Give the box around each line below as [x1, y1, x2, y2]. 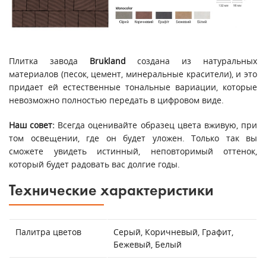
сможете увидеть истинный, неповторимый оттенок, [9, 145, 257, 157]
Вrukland [89, 55, 138, 66]
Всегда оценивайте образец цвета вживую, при [55, 119, 258, 131]
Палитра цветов [15, 226, 84, 237]
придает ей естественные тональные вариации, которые [9, 81, 257, 93]
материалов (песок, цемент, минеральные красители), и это [9, 68, 257, 80]
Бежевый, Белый [113, 238, 182, 250]
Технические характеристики [9, 183, 217, 199]
